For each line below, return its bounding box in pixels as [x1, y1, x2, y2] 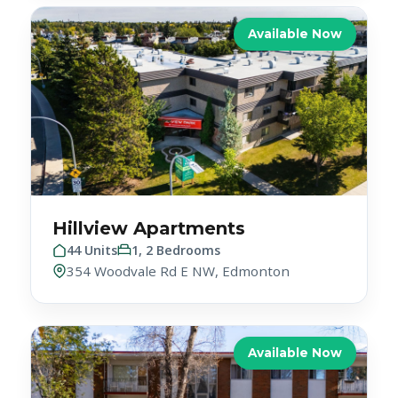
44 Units [67, 208, 118, 226]
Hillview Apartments [52, 184, 246, 206]
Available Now [247, 312, 342, 327]
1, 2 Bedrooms [131, 208, 221, 226]
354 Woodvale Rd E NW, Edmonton [67, 228, 291, 247]
